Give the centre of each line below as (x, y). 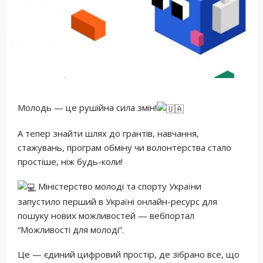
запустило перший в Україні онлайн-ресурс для (117, 201)
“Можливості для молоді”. (71, 229)
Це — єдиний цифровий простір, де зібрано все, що (129, 254)
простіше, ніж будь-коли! (70, 161)
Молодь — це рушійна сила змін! (87, 107)
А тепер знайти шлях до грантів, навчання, (108, 133)
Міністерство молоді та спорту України (119, 186)
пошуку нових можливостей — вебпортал (106, 215)
